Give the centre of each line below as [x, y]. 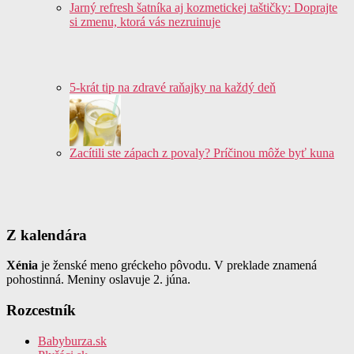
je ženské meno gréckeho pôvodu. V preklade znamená [177, 265]
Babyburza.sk [72, 341]
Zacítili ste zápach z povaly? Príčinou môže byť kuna [202, 153]
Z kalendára [47, 235]
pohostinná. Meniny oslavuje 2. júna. [98, 280]
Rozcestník [41, 310]
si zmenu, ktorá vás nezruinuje [145, 21]
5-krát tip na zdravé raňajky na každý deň [173, 87]
